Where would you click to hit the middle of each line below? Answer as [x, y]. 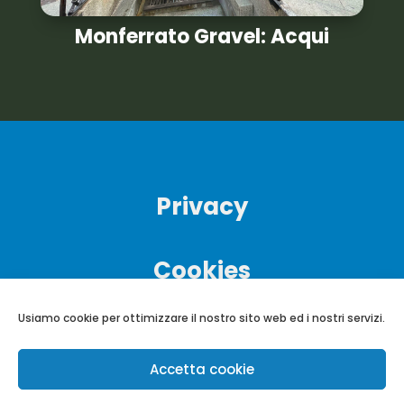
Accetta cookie [202, 369]
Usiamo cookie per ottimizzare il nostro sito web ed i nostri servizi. [202, 318]
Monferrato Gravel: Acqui [202, 37]
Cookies [202, 271]
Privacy [202, 207]
